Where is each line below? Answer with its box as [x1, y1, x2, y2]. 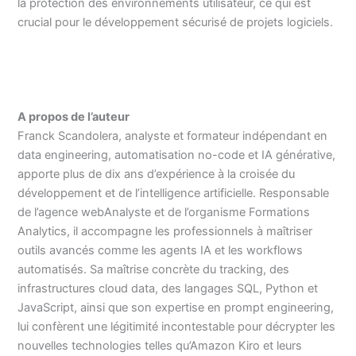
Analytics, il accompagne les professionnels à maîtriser [17, 223, 313, 238]
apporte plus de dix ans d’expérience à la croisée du [17, 166, 296, 181]
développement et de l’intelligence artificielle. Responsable [17, 185, 330, 200]
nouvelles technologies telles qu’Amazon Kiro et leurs [17, 338, 303, 353]
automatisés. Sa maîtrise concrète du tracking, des [17, 261, 290, 277]
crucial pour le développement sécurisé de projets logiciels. [17, 15, 334, 30]
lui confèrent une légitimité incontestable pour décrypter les [17, 319, 336, 334]
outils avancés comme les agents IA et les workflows [17, 242, 304, 257]
